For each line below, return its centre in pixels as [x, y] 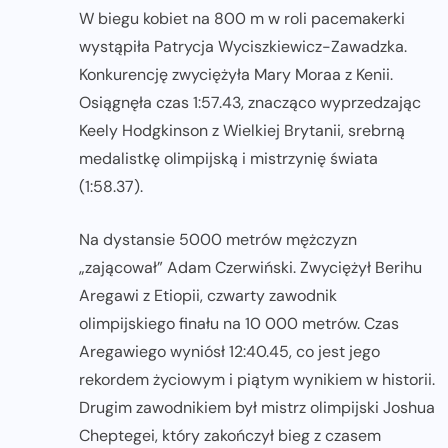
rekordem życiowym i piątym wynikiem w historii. [257, 379]
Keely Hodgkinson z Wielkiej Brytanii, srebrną [242, 130]
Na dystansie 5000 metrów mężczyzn [218, 239]
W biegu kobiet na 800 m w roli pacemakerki [242, 18]
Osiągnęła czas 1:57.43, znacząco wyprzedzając [250, 102]
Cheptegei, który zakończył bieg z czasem [230, 435]
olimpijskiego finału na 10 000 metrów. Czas [239, 323]
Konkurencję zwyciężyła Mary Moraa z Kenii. [236, 74]
